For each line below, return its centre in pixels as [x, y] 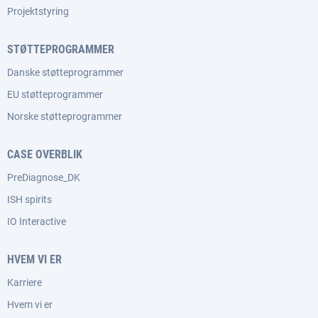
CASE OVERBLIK [45, 154]
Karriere [24, 283]
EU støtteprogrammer [55, 94]
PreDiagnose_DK [44, 177]
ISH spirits [29, 199]
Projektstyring [38, 11]
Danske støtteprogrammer [65, 72]
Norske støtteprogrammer [65, 116]
